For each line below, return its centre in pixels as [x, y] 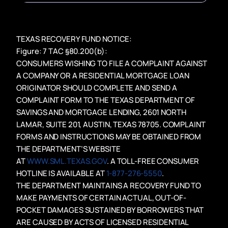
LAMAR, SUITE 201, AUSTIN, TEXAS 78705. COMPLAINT [111, 124]
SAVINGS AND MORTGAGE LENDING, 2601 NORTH [101, 112]
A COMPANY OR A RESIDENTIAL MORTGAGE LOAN [103, 75]
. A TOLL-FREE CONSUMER [153, 161]
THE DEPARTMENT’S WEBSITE [68, 149]
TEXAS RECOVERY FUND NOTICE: [74, 39]
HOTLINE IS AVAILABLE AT [61, 173]
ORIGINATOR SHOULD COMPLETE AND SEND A [97, 88]
